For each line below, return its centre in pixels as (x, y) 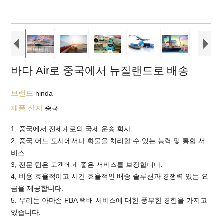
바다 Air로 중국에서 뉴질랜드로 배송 (100, 71)
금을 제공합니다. (37, 188)
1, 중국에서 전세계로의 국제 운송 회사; (72, 129)
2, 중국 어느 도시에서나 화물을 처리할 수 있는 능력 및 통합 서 (108, 141)
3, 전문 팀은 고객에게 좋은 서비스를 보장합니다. (87, 165)
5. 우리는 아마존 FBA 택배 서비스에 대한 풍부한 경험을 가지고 (109, 200)
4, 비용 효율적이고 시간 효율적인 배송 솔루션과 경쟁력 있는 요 (110, 176)
